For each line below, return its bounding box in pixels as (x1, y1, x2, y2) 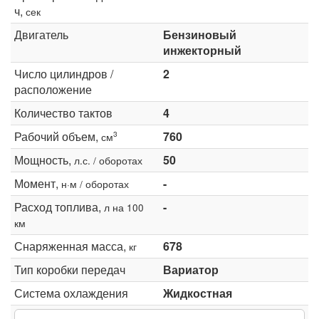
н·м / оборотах (61, 176, 129, 191)
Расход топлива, (14, 198, 104, 215)
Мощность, (14, 151, 74, 168)
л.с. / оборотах (74, 152, 142, 167)
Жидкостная (163, 284, 232, 301)
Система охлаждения (14, 284, 128, 301)
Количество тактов (14, 104, 113, 121)
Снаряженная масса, (14, 237, 129, 254)
